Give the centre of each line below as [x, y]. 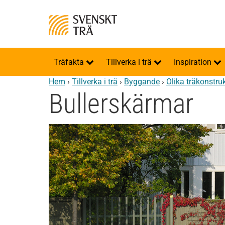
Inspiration [194, 62]
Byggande [142, 82]
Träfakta [70, 62]
